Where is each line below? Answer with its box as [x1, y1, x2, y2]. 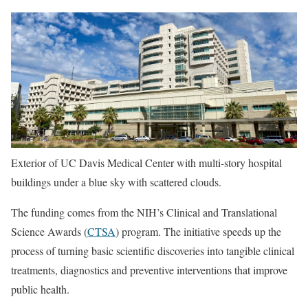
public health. [11, 282, 69, 297]
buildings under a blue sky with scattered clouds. [11, 175, 221, 190]
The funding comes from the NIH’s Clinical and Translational [11, 205, 277, 220]
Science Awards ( [11, 224, 87, 239]
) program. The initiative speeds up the [115, 224, 281, 239]
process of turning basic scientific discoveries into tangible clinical [11, 243, 294, 258]
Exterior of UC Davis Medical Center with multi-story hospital [11, 155, 282, 170]
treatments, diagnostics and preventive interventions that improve [11, 263, 287, 278]
